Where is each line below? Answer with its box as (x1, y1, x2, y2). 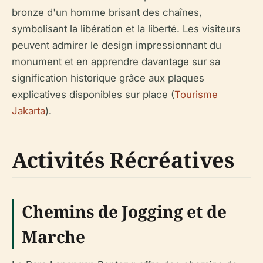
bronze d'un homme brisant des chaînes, (12, 6, 202, 18)
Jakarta (12, 104, 45, 117)
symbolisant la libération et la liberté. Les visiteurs (12, 22, 241, 35)
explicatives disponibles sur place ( (12, 88, 174, 100)
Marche (22, 225, 86, 248)
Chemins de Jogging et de (22, 200, 227, 222)
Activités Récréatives (12, 145, 234, 174)
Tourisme (174, 88, 218, 100)
